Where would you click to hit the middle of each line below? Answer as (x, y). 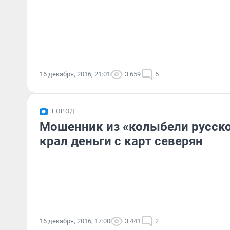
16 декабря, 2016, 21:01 (75, 74)
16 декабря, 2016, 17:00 (75, 221)
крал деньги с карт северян (121, 141)
